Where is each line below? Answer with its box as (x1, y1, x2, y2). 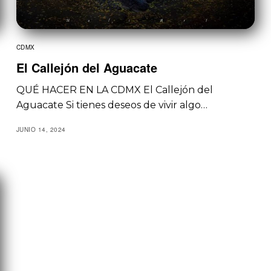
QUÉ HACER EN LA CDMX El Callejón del (16, 83, 213, 96)
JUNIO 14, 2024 (16, 125, 66, 134)
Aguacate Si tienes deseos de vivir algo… (16, 99, 207, 111)
